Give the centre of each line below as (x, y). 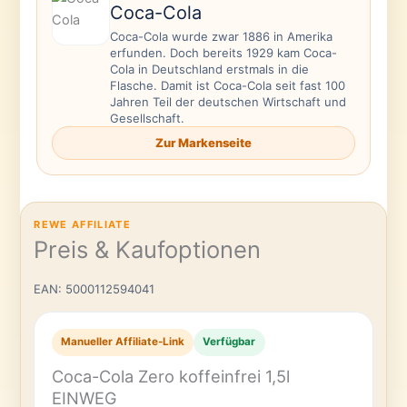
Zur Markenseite (203, 143)
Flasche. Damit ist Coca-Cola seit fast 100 (227, 86)
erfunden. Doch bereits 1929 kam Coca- (223, 53)
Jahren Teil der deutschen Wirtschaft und (228, 102)
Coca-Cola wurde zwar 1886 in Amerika (221, 37)
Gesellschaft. (147, 119)
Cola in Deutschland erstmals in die (209, 69)
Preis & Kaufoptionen (148, 249)
